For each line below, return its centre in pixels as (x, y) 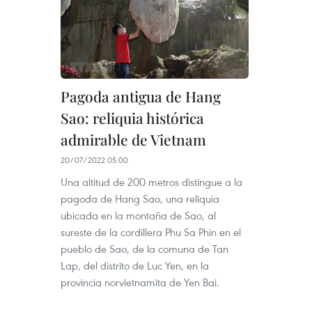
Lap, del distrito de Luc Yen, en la (135, 265)
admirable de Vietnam (133, 139)
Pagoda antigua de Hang (141, 96)
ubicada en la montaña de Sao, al (138, 215)
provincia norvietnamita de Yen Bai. (140, 282)
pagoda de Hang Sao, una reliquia (140, 198)
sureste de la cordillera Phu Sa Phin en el (151, 232)
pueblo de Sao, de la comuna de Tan (145, 248)
